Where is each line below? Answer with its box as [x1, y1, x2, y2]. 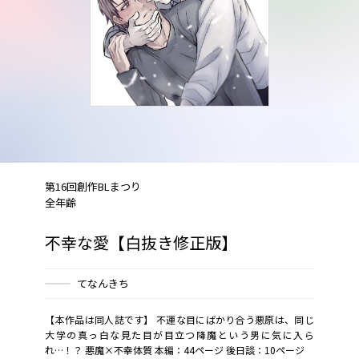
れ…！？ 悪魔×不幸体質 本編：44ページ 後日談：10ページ [45, 343, 305, 357]
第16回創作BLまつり [45, 179, 142, 195]
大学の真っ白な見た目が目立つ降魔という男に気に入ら [45, 328, 314, 342]
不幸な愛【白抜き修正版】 [45, 231, 238, 255]
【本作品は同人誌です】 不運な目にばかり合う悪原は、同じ [45, 313, 314, 327]
